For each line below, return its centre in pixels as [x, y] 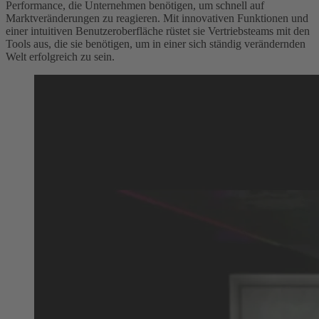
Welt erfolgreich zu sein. [60, 56]
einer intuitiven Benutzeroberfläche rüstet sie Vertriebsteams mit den [158, 31]
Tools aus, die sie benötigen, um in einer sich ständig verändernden [156, 43]
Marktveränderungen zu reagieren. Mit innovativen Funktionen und [157, 18]
